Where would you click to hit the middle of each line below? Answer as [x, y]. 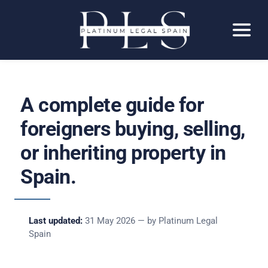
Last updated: [56, 221]
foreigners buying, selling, [133, 129]
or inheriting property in [123, 153]
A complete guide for [112, 105]
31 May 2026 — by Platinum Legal [150, 221]
